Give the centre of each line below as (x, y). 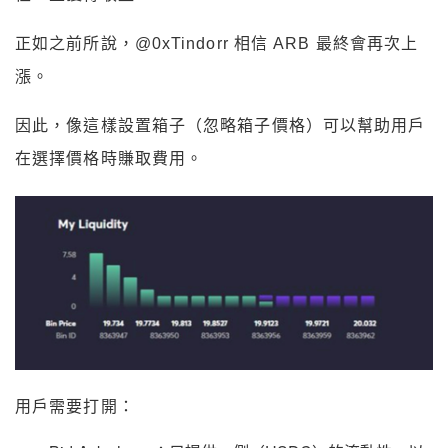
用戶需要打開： (75, 407)
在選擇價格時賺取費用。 (109, 159)
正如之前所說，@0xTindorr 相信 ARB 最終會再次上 (217, 44)
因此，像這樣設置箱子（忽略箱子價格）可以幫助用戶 (220, 126)
